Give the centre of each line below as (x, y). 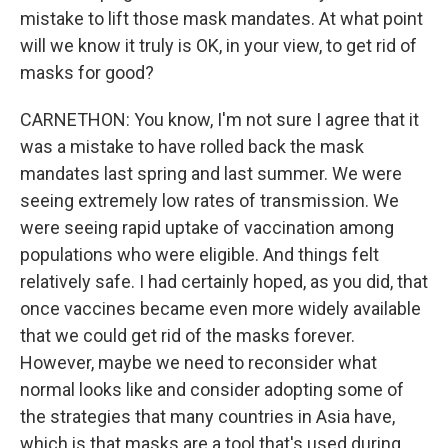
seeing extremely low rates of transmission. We (209, 200)
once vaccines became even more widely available (220, 308)
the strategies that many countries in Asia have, (207, 416)
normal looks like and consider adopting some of (212, 389)
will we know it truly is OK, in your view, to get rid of (218, 45)
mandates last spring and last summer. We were (211, 173)
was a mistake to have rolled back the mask (192, 146)
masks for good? (87, 72)
